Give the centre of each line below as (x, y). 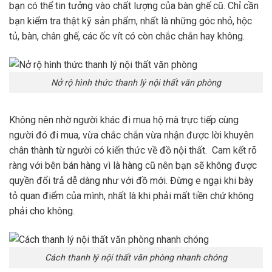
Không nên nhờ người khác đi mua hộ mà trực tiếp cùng (124, 120)
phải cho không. (42, 211)
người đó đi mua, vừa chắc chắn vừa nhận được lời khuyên (131, 135)
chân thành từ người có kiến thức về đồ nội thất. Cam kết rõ (133, 151)
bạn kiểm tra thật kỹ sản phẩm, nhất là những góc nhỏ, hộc (131, 21)
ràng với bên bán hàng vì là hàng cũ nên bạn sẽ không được (133, 166)
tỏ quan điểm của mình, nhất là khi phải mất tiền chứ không (131, 196)
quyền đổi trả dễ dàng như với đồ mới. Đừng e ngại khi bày (131, 181)
